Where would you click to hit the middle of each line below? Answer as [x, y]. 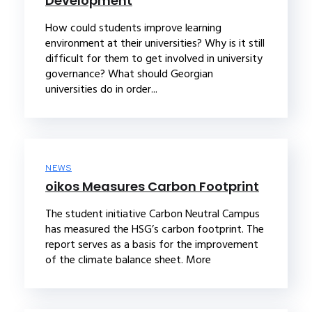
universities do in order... [101, 89]
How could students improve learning [133, 28]
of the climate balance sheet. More [128, 259]
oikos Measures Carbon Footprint [152, 186]
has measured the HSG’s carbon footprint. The [155, 229]
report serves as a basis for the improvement [152, 244]
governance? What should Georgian [129, 73]
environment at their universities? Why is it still [155, 43]
